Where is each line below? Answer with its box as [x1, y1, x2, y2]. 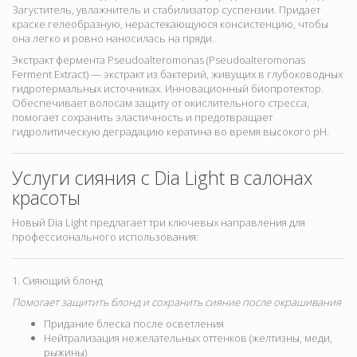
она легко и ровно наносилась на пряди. [12, 31, 214, 46]
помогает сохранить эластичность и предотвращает [12, 110, 273, 125]
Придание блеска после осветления [44, 316, 224, 331]
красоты [12, 185, 80, 211]
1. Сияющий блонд [12, 273, 103, 288]
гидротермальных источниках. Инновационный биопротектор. [12, 81, 324, 96]
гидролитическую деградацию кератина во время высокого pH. [12, 124, 329, 139]
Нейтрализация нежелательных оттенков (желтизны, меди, [44, 331, 332, 346]
